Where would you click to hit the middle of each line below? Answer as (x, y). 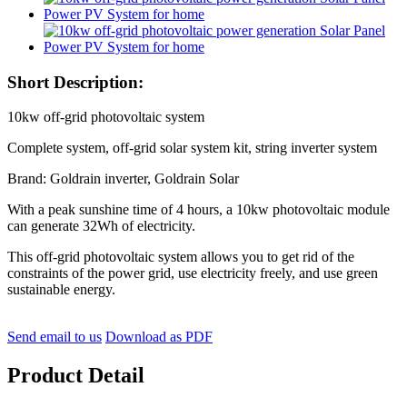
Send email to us (55, 337)
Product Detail (76, 376)
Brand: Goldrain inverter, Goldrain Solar (123, 179)
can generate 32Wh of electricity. (101, 226)
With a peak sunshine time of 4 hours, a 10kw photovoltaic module (199, 210)
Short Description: (75, 82)
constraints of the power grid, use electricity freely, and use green (193, 273)
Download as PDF (159, 337)
